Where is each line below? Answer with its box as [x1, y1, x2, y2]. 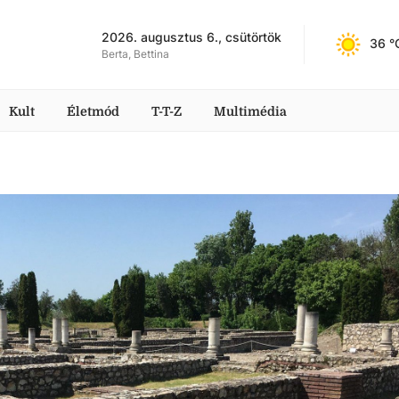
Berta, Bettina [102, 46, 169, 61]
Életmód [67, 104, 119, 118]
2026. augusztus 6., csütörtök [102, 28, 281, 45]
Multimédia [214, 104, 287, 118]
